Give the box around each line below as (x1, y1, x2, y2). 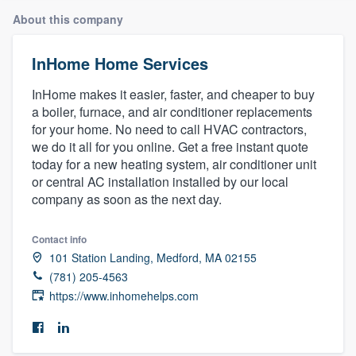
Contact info (32, 231, 87, 246)
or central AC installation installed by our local (32, 172, 288, 191)
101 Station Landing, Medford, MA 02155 (49, 249, 257, 265)
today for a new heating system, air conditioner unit (32, 154, 316, 173)
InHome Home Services (32, 51, 208, 75)
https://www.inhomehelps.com (49, 287, 199, 304)
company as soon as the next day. (32, 189, 222, 208)
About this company (13, 10, 123, 27)
